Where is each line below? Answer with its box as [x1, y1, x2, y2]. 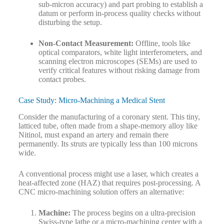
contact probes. [38, 75, 86, 84]
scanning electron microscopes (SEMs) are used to [38, 57, 197, 66]
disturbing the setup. [38, 18, 102, 27]
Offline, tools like [133, 39, 190, 48]
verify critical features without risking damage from [38, 66, 199, 75]
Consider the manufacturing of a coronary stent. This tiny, [18, 112, 200, 121]
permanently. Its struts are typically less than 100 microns [18, 139, 197, 148]
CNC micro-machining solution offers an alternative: [18, 187, 184, 196]
